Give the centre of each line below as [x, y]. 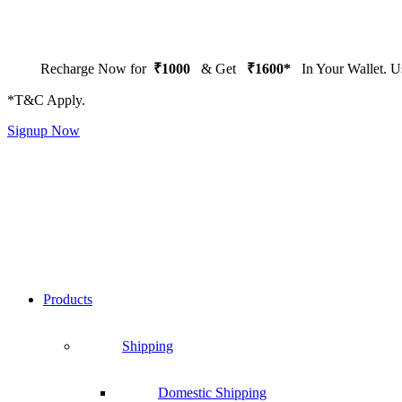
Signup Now [44, 131]
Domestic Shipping [212, 393]
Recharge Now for [93, 69]
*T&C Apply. [46, 100]
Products [68, 299]
